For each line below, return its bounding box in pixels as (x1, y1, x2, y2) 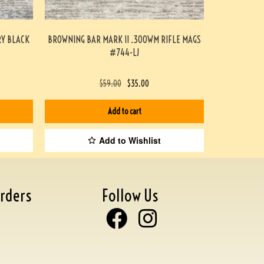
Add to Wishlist (99, 134, 161, 147)
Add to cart (107, 106, 141, 117)
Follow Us (101, 184, 159, 206)
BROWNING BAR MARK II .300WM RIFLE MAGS (48, 33, 201, 45)
